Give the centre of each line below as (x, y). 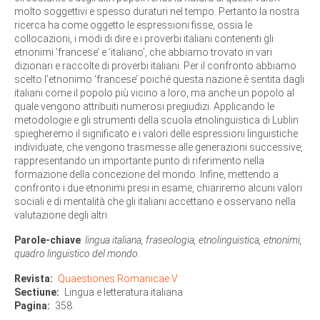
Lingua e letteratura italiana (124, 292)
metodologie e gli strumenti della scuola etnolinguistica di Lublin (156, 120)
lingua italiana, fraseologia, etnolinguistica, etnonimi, (192, 240)
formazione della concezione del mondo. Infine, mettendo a (146, 174)
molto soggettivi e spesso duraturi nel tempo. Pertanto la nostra (157, 11)
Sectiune (35, 292)
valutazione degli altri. (62, 215)
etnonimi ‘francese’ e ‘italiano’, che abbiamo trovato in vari (143, 52)
